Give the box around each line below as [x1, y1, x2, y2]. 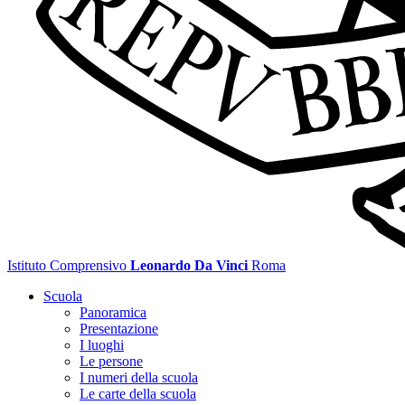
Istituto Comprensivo [7, 258, 127, 273]
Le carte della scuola [80, 386, 196, 401]
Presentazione [80, 321, 158, 336]
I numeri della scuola [80, 370, 198, 385]
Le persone [80, 353, 143, 369]
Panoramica [80, 305, 146, 320]
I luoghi [80, 337, 124, 353]
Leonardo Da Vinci [130, 258, 248, 273]
